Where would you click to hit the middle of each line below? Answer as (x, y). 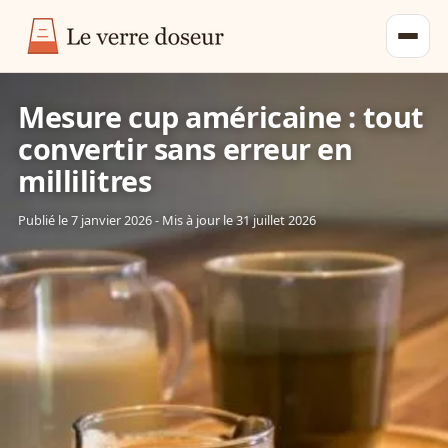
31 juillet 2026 (276, 219)
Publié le (44, 219)
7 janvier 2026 (111, 219)
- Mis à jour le (194, 219)
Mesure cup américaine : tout (221, 116)
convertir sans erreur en (185, 148)
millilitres (85, 180)
